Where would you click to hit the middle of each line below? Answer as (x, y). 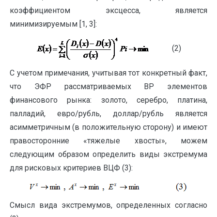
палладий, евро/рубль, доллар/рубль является (108, 114)
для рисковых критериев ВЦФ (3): (71, 168)
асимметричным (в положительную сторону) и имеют (108, 127)
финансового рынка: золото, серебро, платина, (108, 100)
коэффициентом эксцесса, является (108, 11)
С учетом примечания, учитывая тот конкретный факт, (108, 73)
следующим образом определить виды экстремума (108, 155)
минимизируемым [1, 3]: (53, 24)
